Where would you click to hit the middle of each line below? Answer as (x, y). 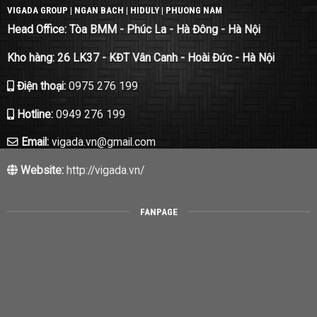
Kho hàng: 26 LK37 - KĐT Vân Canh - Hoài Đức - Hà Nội (140, 58)
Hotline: (35, 114)
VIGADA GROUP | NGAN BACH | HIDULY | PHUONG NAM (114, 11)
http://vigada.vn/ (104, 171)
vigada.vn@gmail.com (103, 143)
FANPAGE (158, 212)
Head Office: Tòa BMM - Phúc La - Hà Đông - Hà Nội (133, 29)
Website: (40, 171)
